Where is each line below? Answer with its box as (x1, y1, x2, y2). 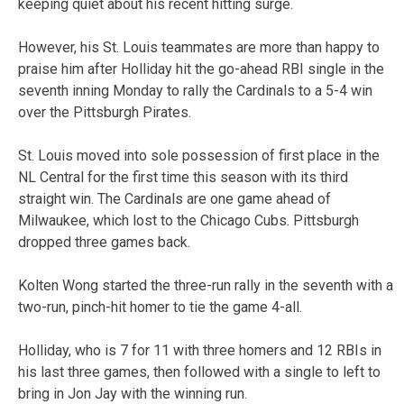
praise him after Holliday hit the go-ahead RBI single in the (18, 60, 384, 78)
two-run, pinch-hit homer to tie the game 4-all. (18, 298, 302, 316)
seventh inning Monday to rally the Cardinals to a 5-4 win (18, 81, 372, 99)
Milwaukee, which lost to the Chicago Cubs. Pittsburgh (18, 211, 359, 229)
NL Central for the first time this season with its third (18, 168, 348, 186)
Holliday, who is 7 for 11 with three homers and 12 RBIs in (18, 341, 381, 359)
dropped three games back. (18, 233, 190, 251)
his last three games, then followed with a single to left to (18, 363, 381, 381)
